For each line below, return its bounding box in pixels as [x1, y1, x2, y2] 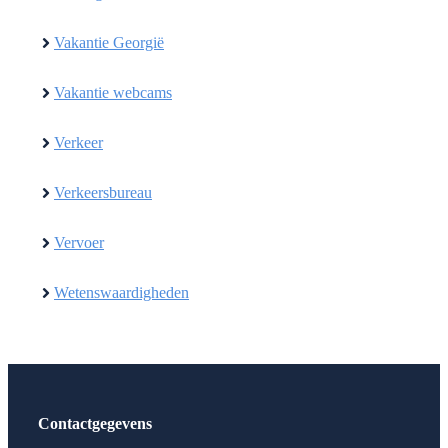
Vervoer [54, 233, 104, 251]
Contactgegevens [38, 415, 152, 433]
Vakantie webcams [54, 83, 172, 101]
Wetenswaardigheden [54, 283, 189, 301]
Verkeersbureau [54, 183, 152, 201]
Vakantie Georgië [54, 33, 164, 51]
